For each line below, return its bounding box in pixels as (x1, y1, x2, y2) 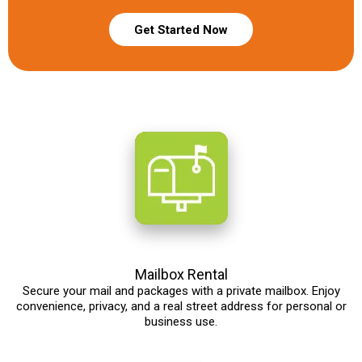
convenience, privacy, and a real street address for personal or (15, 299, 347, 314)
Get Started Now (134, 23, 228, 38)
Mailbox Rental (134, 266, 228, 284)
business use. (145, 314, 217, 330)
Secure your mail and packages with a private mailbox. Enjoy (22, 284, 340, 299)
